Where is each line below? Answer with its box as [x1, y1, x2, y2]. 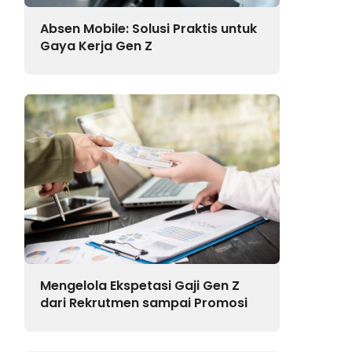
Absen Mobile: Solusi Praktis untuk [40, 19, 258, 38]
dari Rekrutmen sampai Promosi [40, 294, 248, 313]
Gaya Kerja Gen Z [40, 36, 153, 55]
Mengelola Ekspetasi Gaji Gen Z [40, 277, 240, 295]
